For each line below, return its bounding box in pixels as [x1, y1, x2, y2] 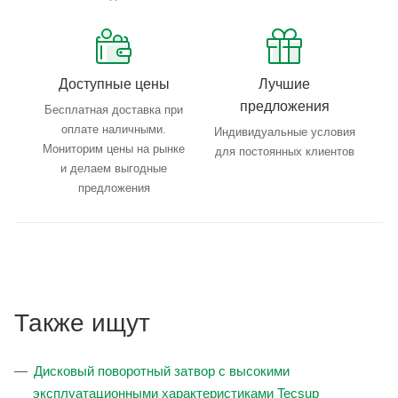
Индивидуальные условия [213, 125, 355, 139]
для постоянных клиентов [214, 145, 354, 159]
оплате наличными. [61, 123, 166, 137]
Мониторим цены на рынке [43, 142, 185, 156]
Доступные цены [58, 76, 170, 92]
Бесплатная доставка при [44, 103, 183, 117]
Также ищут [14, 309, 150, 338]
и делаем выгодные [60, 162, 167, 176]
